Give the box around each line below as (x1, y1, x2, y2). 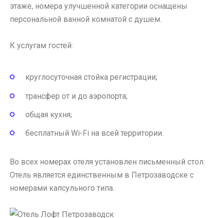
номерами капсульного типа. (10, 183, 114, 193)
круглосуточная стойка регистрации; (25, 73, 157, 82)
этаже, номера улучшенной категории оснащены (10, 1, 187, 11)
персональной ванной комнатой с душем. (10, 14, 162, 24)
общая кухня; (25, 109, 72, 119)
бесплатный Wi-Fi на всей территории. (25, 128, 163, 138)
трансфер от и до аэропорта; (25, 91, 127, 101)
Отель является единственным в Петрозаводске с (10, 170, 194, 180)
